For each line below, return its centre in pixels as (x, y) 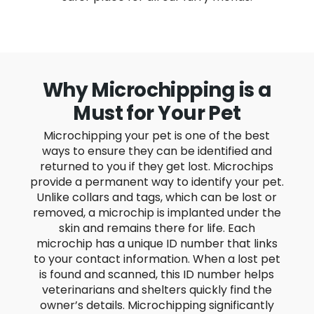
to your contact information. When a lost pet (157, 259)
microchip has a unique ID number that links (157, 243)
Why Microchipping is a (157, 90)
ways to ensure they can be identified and (157, 151)
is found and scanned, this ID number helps (157, 274)
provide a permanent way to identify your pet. (157, 182)
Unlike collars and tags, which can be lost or (157, 197)
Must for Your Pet (157, 113)
